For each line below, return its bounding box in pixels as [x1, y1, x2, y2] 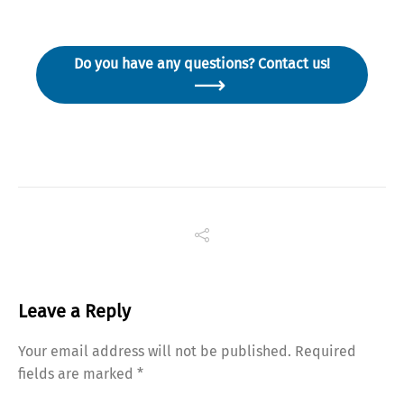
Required [295, 343, 356, 360]
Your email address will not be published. [18, 343, 291, 360]
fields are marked [18, 365, 137, 382]
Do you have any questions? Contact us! [74, 55, 330, 72]
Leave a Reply [18, 300, 131, 322]
